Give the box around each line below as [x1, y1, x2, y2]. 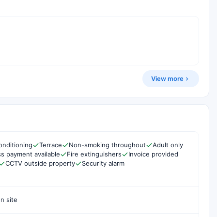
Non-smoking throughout [69, 141, 146, 149]
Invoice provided [128, 150, 178, 158]
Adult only [153, 141, 183, 149]
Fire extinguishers [67, 150, 122, 158]
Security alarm [82, 159, 124, 167]
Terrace [39, 141, 62, 149]
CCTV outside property [5, 159, 75, 167]
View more [151, 75, 184, 82]
